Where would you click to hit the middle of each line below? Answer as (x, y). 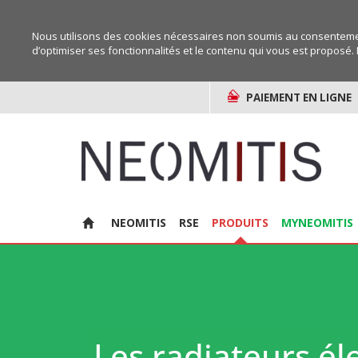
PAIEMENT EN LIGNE (299, 97)
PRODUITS (240, 223)
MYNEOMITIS (317, 223)
